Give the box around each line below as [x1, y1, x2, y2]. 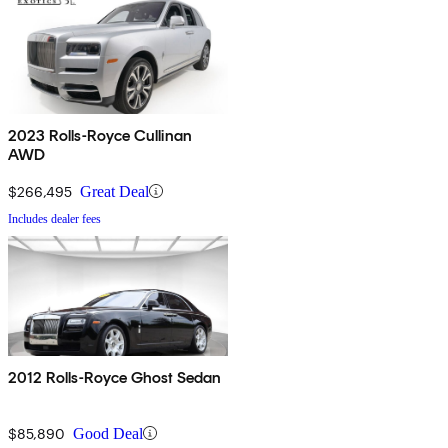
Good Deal [73, 424, 143, 442]
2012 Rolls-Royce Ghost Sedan [8, 367, 222, 387]
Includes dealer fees [8, 211, 101, 226]
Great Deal [80, 182, 149, 200]
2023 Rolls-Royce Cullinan [8, 125, 192, 145]
